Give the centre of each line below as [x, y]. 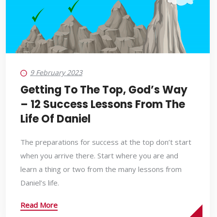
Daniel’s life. [40, 183]
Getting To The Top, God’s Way [104, 90]
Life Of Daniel [55, 119]
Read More [39, 205]
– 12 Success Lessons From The [103, 105]
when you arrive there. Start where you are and [99, 156]
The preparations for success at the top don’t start [106, 142]
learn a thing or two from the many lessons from [101, 169]
